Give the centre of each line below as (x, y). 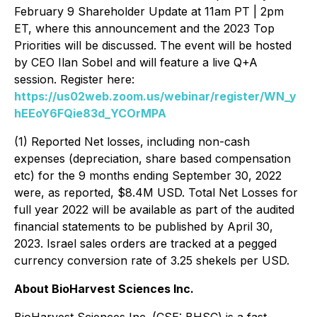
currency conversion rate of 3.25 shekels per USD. (152, 261)
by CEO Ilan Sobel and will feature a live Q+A (136, 63)
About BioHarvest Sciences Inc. (104, 289)
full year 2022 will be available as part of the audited (154, 210)
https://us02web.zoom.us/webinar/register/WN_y (155, 97)
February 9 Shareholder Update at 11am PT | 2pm (149, 12)
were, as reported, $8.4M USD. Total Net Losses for (156, 193)
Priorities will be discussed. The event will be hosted (153, 46)
